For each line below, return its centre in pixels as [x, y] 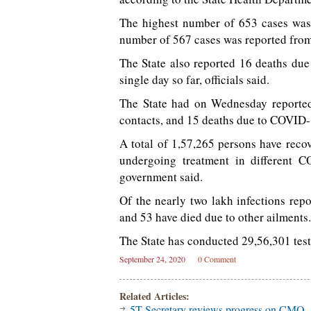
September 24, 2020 [152, 259]
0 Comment [217, 259]
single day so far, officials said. [194, 79]
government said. [161, 177]
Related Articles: [154, 296]
